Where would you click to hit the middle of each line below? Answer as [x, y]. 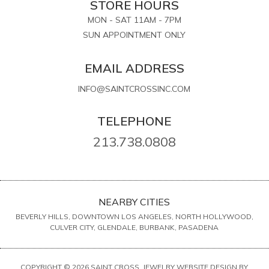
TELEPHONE [134, 121]
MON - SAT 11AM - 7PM [134, 20]
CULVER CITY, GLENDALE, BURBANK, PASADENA [134, 227]
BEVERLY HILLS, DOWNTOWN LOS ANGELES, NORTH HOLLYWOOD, [134, 216]
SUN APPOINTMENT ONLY [134, 35]
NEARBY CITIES [134, 201]
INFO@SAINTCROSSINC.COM [134, 89]
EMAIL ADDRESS [134, 68]
